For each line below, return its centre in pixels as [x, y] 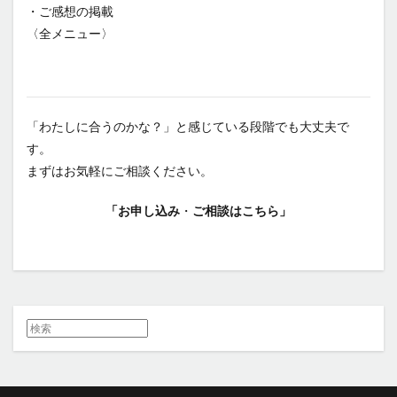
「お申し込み [143, 210]
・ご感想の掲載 [70, 11]
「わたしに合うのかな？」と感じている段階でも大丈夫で [188, 126]
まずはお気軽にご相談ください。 [120, 171]
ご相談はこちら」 [242, 210]
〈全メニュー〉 [70, 33]
